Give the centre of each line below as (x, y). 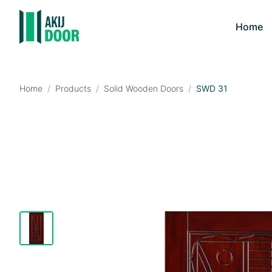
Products (73, 88)
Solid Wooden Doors (144, 88)
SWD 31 (212, 88)
